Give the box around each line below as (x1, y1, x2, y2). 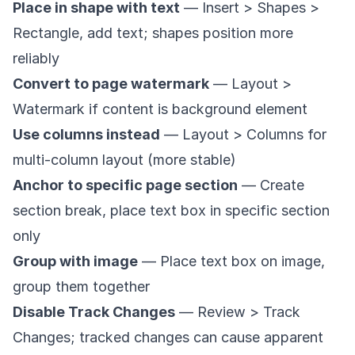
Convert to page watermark (13, 74, 209, 92)
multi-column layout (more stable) (13, 151, 236, 168)
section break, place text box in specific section (13, 201, 330, 219)
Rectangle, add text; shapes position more (13, 24, 293, 41)
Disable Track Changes (13, 303, 175, 320)
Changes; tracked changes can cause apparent (13, 328, 323, 345)
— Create (238, 176, 304, 193)
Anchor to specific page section (13, 176, 238, 193)
